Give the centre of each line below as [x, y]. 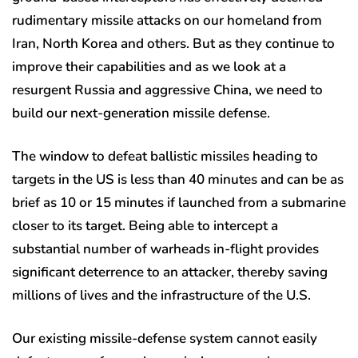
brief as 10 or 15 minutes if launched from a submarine [179, 203]
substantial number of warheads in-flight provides [165, 249]
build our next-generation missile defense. [143, 113]
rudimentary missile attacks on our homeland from [167, 21]
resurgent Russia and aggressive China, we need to [167, 90]
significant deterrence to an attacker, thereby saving [170, 272]
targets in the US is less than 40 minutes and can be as [178, 180]
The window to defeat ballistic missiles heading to [165, 157]
